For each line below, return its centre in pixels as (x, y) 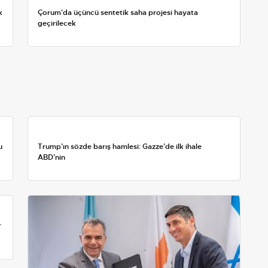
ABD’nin (51, 158)
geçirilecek (57, 24)
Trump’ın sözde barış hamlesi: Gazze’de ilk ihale (120, 147)
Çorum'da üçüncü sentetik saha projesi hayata (118, 13)
